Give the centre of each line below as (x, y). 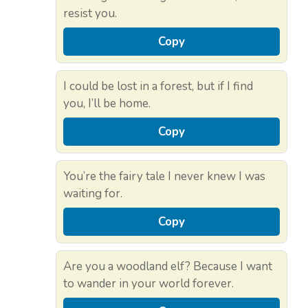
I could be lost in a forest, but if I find (158, 87)
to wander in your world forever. (148, 284)
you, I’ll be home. (107, 104)
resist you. (90, 14)
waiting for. (93, 194)
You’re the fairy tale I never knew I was (164, 177)
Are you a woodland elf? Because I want (168, 267)
